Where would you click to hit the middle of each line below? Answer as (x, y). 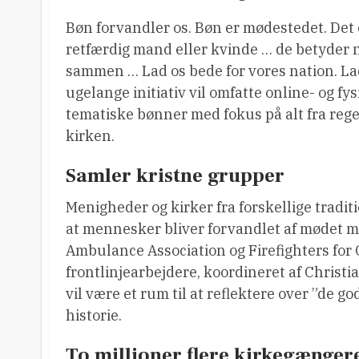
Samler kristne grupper (175, 175)
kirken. (90, 136)
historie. (94, 315)
